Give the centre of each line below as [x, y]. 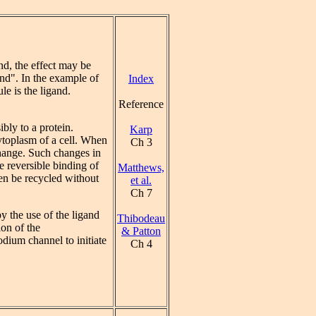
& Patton [141, 231]
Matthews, [141, 168]
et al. [141, 180]
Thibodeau [141, 218]
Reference [141, 104]
